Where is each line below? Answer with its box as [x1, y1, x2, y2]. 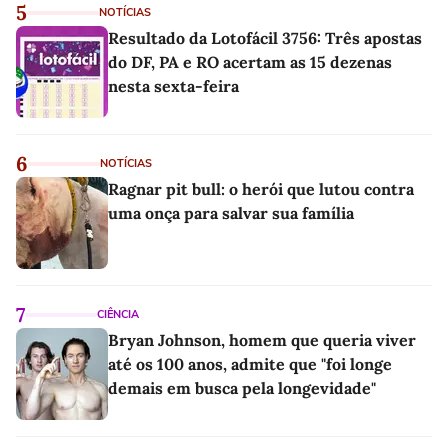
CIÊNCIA [97, 306, 139, 322]
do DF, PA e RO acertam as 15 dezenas [108, 51, 392, 72]
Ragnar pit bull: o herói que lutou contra [108, 178, 414, 199]
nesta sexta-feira [108, 75, 239, 96]
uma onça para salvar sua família [108, 202, 354, 223]
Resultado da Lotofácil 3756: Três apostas [108, 27, 422, 48]
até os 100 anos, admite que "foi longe [108, 353, 392, 374]
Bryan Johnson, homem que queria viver [108, 329, 416, 350]
